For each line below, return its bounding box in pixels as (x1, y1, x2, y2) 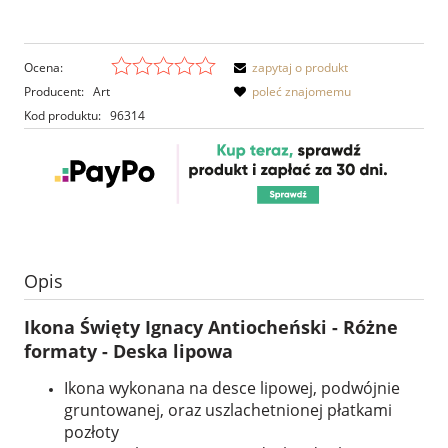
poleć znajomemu (252, 82, 351, 100)
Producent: (24, 82, 87, 100)
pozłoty (64, 420, 119, 443)
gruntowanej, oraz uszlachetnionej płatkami (64, 398, 392, 421)
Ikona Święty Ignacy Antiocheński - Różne (24, 314, 398, 339)
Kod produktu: (24, 106, 101, 124)
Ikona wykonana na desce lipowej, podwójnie (64, 376, 400, 399)
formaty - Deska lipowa (24, 338, 233, 363)
